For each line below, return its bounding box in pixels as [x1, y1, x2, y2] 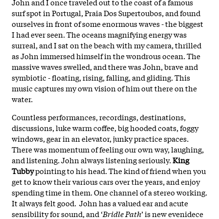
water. [12, 93, 33, 104]
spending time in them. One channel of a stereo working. [12, 186, 207, 197]
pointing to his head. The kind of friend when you [34, 165, 206, 176]
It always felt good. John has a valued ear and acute [12, 197, 188, 208]
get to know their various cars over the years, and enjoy [12, 175, 200, 187]
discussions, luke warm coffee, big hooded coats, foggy [12, 122, 198, 133]
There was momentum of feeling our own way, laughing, [12, 143, 204, 154]
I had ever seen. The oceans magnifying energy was [12, 28, 187, 40]
